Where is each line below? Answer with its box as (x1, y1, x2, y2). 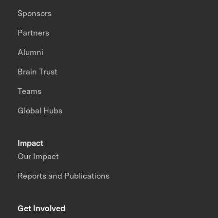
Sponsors (18, 9, 52, 18)
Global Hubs (18, 106, 63, 116)
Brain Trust (18, 67, 58, 77)
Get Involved (18, 203, 66, 213)
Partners (18, 28, 50, 38)
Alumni (18, 48, 44, 57)
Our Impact (18, 152, 59, 162)
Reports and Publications (18, 171, 110, 181)
